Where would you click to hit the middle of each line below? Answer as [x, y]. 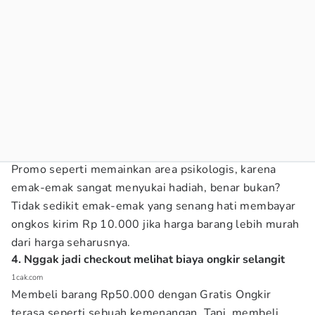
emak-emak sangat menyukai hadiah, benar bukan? [146, 188]
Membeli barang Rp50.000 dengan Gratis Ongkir [141, 295]
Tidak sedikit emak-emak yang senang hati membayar [154, 206]
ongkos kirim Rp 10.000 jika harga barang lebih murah [155, 224]
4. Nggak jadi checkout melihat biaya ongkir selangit [148, 259]
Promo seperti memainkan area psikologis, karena [144, 169]
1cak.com [27, 277]
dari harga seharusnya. [71, 243]
